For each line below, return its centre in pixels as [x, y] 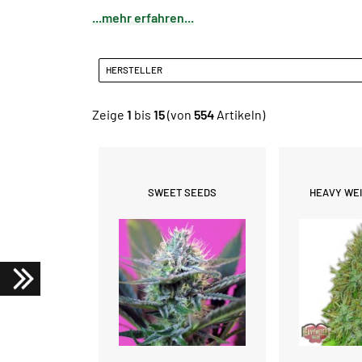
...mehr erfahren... [143, 17]
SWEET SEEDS [183, 192]
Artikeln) [240, 114]
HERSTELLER [136, 70]
